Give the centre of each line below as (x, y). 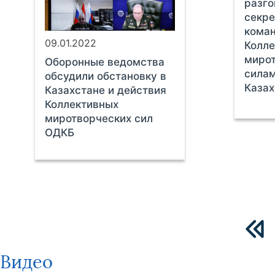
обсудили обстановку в (105, 76)
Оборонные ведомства (104, 62)
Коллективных (81, 105)
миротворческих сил (99, 119)
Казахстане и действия (105, 91)
